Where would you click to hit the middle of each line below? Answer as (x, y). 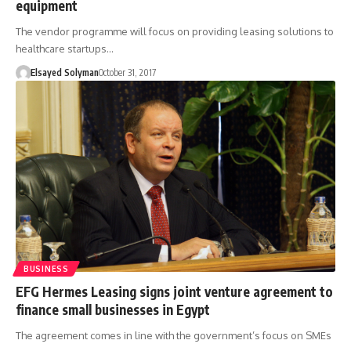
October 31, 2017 (127, 72)
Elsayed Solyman (64, 72)
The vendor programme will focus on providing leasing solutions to (175, 31)
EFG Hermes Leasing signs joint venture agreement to (174, 292)
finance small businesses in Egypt (113, 310)
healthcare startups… (65, 48)
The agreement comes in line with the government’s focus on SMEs (174, 336)
